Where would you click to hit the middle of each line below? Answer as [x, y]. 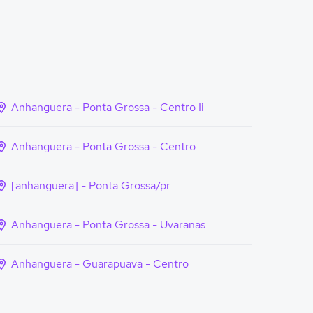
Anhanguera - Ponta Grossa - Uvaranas [108, 225]
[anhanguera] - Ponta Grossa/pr [91, 185]
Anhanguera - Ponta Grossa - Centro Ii [108, 107]
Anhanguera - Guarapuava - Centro [100, 264]
